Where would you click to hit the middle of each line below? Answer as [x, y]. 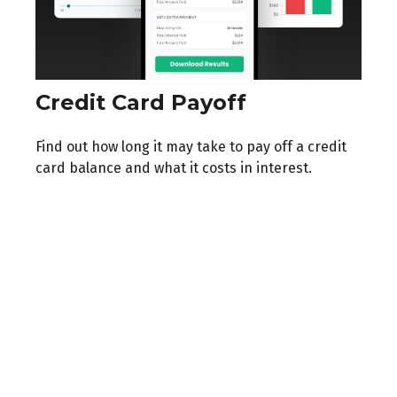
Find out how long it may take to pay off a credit [191, 147]
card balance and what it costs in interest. [174, 168]
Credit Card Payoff [141, 103]
